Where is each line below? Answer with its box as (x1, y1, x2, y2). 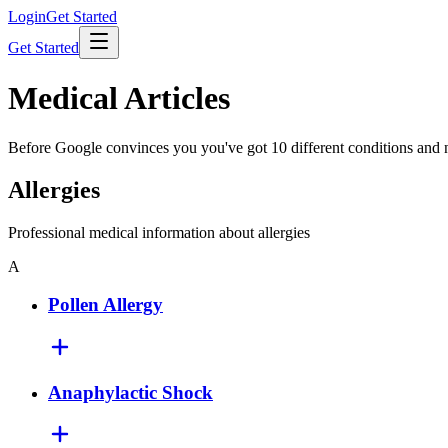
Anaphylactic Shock (48, 381, 213, 403)
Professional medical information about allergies (8, 223, 310, 241)
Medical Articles (8, 80, 230, 117)
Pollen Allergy (48, 294, 163, 316)
